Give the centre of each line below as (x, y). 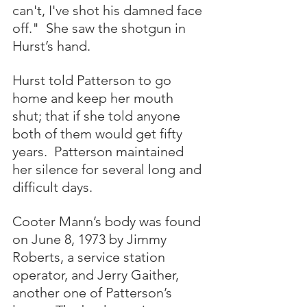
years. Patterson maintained (100, 151)
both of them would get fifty (99, 134)
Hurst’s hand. (51, 46)
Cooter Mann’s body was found (108, 221)
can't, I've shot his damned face (109, 10)
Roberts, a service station (90, 257)
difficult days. (52, 187)
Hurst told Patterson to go (94, 80)
